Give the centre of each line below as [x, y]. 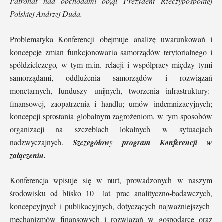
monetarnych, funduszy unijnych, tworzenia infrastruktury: [111, 90]
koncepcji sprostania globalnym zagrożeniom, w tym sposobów [111, 116]
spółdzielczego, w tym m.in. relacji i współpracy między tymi [111, 64]
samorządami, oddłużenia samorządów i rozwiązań [111, 77]
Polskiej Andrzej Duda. [46, 13]
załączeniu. [28, 155]
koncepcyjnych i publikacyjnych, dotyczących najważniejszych [111, 206]
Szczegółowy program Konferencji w [142, 142]
